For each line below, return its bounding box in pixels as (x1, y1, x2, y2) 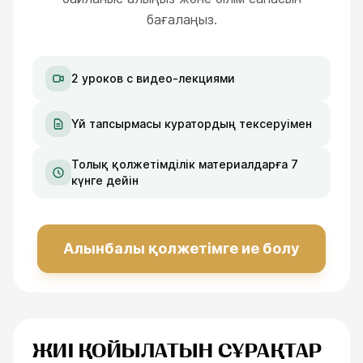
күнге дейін (71, 173, 139, 187)
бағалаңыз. (146, 11, 217, 28)
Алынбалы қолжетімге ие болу (63, 240, 300, 257)
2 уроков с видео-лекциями (71, 71, 235, 85)
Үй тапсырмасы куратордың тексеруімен (71, 117, 312, 130)
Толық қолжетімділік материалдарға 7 (71, 157, 298, 171)
